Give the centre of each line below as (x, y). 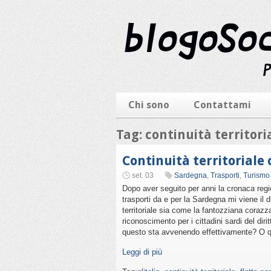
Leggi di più (142, 252)
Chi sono (149, 105)
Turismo (256, 175)
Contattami (222, 105)
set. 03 (143, 175)
